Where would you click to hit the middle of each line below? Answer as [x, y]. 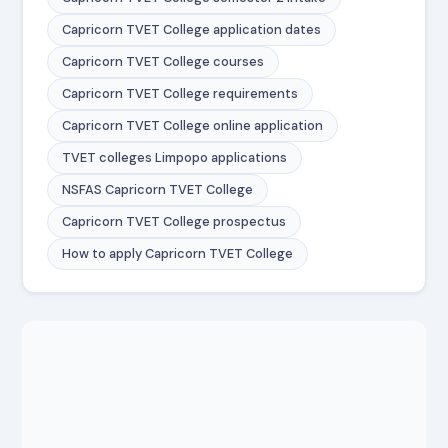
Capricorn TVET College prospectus [174, 221]
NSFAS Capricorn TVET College [158, 189]
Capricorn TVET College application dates [192, 29]
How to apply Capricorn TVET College [178, 253]
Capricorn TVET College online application [193, 125]
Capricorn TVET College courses [163, 61]
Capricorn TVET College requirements [180, 93]
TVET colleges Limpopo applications [175, 157]
